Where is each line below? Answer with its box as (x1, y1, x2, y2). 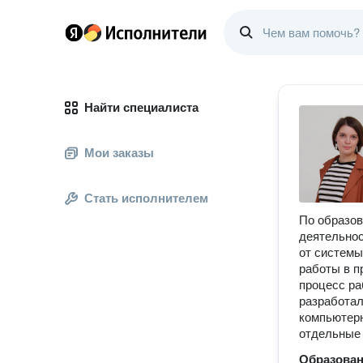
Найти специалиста (84, 100, 199, 114)
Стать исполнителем (84, 191, 208, 205)
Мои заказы (84, 146, 154, 160)
